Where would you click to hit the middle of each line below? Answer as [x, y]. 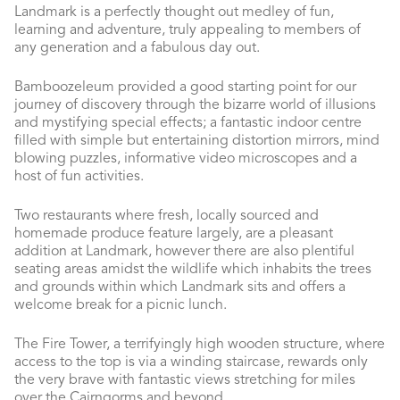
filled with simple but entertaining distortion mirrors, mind [197, 141]
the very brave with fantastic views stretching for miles [185, 380]
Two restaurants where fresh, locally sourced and [167, 216]
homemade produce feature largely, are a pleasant [174, 234]
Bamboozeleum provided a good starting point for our [185, 87]
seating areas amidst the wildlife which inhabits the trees [193, 270]
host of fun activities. [79, 177]
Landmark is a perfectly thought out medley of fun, [174, 12]
